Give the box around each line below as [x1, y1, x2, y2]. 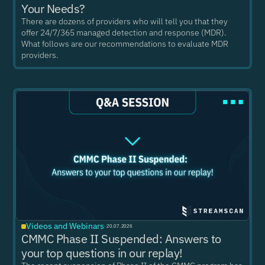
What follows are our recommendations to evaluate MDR [21, 38, 229, 49]
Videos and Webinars [26, 221, 105, 231]
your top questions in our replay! [21, 245, 183, 261]
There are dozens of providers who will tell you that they [21, 16, 228, 27]
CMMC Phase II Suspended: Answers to [21, 231, 221, 247]
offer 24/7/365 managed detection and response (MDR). [21, 27, 227, 38]
